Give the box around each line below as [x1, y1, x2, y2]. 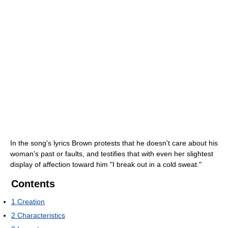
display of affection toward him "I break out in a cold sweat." [10, 160, 202, 168]
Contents [11, 178, 55, 189]
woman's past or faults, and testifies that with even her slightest [10, 149, 213, 158]
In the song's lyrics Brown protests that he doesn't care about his [10, 138, 218, 147]
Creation [17, 197, 45, 206]
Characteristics [17, 211, 65, 219]
